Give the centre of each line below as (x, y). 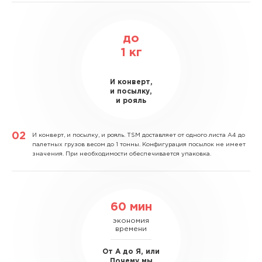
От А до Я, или (131, 252)
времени (131, 229)
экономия (131, 220)
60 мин (131, 207)
